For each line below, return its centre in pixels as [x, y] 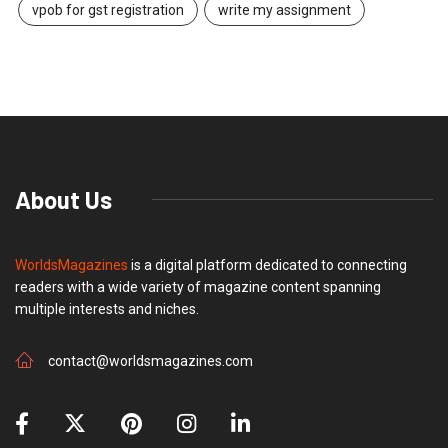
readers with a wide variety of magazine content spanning [198, 286]
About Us [63, 199]
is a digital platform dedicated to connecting [267, 264]
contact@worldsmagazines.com [150, 360]
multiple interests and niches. [107, 308]
